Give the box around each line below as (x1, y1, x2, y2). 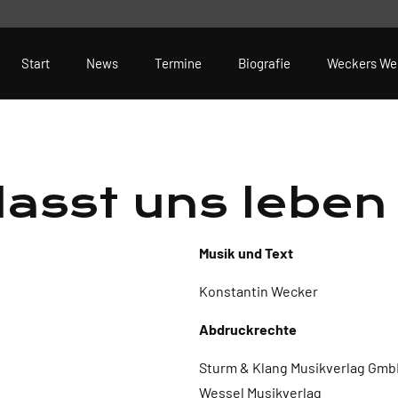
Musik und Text (199, 244, 293, 261)
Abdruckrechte (199, 321, 297, 338)
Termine (155, 55, 202, 71)
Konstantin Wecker (199, 283, 318, 299)
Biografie (238, 55, 291, 71)
